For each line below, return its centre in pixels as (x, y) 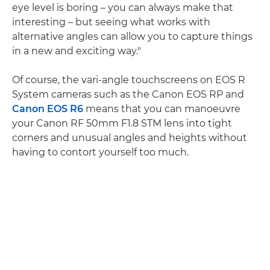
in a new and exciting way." (77, 51)
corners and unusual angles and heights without (130, 138)
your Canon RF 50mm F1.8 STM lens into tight (122, 124)
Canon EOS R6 (48, 109)
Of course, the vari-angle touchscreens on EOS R (129, 80)
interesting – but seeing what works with (111, 22)
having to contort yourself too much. (100, 152)
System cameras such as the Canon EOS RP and (128, 95)
